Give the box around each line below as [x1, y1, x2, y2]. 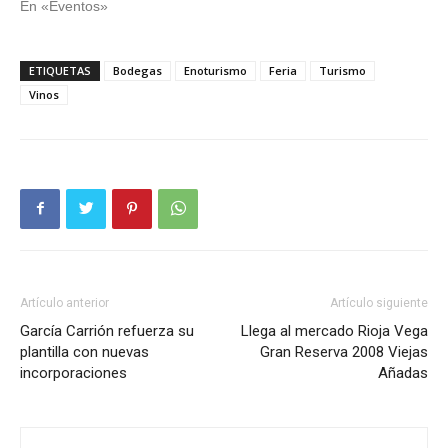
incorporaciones [20, 363, 127, 382]
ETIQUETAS [29, 62, 91, 78]
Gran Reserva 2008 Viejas [260, 342, 428, 361]
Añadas [378, 363, 428, 382]
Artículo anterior [20, 295, 109, 310]
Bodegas [113, 62, 162, 78]
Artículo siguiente [330, 295, 428, 310]
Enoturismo [184, 62, 247, 78]
